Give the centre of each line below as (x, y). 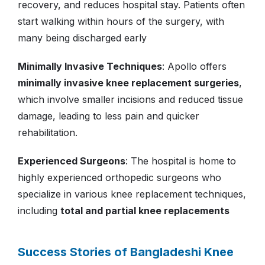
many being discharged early (82, 38)
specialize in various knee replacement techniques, (132, 194)
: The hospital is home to (181, 161)
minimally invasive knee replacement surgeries (128, 83)
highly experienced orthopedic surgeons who (119, 178)
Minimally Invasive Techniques (90, 67)
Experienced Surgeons (72, 161)
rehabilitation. (48, 133)
